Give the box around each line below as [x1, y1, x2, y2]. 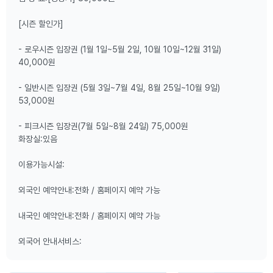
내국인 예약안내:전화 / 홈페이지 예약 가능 [18, 211, 160, 221]
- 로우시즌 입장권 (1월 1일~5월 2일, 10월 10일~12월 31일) [18, 44, 221, 54]
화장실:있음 [18, 134, 57, 144]
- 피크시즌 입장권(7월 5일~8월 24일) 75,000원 [18, 121, 188, 131]
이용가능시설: [18, 160, 65, 169]
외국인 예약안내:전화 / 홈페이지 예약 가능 [18, 185, 160, 195]
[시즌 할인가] [18, 19, 63, 29]
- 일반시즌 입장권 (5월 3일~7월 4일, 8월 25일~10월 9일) [18, 83, 220, 93]
